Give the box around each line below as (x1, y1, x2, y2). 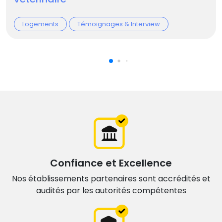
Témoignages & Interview (77, 20, 160, 29)
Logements (22, 20, 58, 29)
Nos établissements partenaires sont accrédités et (11, 173, 211, 185)
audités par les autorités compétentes (36, 185, 186, 197)
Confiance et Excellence (50, 156, 172, 170)
